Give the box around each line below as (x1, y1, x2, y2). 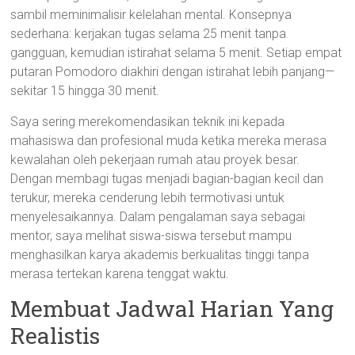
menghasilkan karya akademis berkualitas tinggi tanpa (10, 247, 310, 262)
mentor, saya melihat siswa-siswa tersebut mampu (10, 228, 292, 243)
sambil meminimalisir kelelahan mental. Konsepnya (10, 7, 292, 22)
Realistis (10, 321, 101, 350)
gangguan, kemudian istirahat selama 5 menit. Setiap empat (10, 45, 342, 60)
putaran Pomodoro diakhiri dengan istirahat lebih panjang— (10, 64, 335, 79)
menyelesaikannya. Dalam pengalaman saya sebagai (10, 209, 306, 224)
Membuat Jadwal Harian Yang (10, 294, 334, 323)
